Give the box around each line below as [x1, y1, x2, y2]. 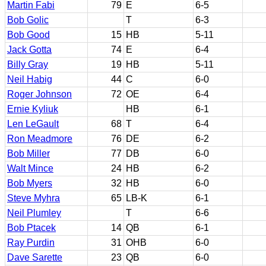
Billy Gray [7, 59, 48, 69]
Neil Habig [7, 74, 52, 84]
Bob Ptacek [7, 223, 56, 233]
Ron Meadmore [7, 134, 72, 144]
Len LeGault [7, 119, 59, 129]
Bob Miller [7, 148, 50, 159]
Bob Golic [7, 15, 49, 25]
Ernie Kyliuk [7, 104, 58, 114]
